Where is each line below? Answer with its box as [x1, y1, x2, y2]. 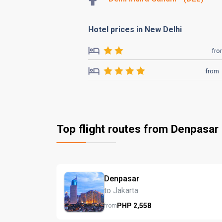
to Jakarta [104, 185, 138, 195]
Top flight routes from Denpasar [56, 122, 219, 135]
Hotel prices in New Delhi [88, 25, 182, 34]
